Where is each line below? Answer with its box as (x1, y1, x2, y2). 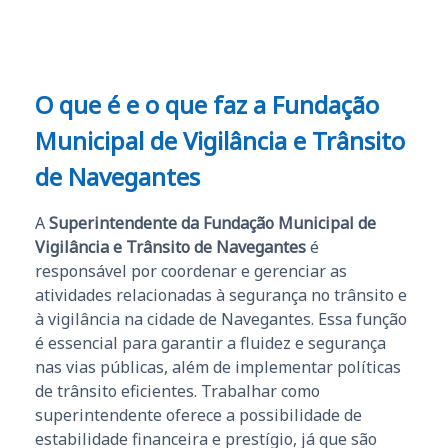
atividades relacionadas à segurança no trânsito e (35, 284, 407, 307)
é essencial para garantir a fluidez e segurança (35, 332, 386, 355)
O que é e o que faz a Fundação (35, 88, 379, 122)
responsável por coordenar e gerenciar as (35, 260, 347, 283)
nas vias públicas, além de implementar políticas (35, 356, 401, 379)
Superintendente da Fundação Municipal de (49, 212, 376, 235)
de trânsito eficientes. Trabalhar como (35, 380, 320, 403)
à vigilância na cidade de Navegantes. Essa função (35, 308, 407, 331)
